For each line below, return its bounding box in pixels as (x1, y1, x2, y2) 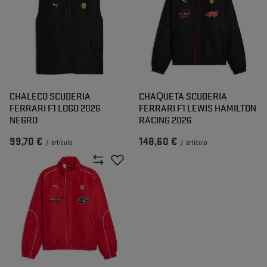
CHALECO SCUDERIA (10, 89, 91, 103)
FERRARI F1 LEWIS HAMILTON (139, 101, 256, 114)
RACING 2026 (139, 113, 191, 126)
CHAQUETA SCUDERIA (139, 89, 227, 103)
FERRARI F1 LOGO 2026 (10, 101, 100, 114)
